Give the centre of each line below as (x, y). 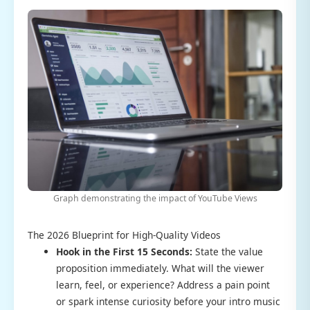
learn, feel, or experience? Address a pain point (163, 285)
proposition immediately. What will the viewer (161, 268)
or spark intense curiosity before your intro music (168, 302)
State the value (228, 252)
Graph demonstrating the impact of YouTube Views (155, 199)
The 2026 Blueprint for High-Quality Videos (124, 235)
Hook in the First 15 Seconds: (125, 252)
